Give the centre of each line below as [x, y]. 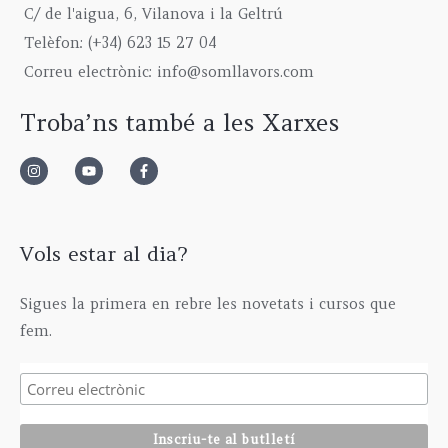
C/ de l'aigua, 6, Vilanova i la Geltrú [153, 14]
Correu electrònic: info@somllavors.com [169, 72]
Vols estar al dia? [103, 253]
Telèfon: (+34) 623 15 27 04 [120, 43]
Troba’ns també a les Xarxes [179, 122]
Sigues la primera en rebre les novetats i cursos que [208, 304]
